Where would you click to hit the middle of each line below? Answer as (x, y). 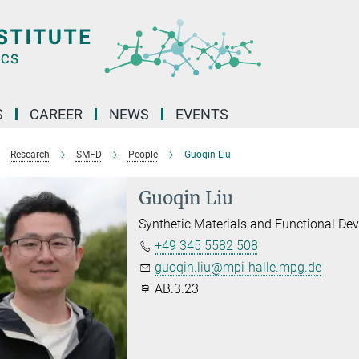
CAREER (56, 114)
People (143, 155)
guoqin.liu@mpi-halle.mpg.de (238, 267)
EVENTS (202, 114)
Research (30, 155)
